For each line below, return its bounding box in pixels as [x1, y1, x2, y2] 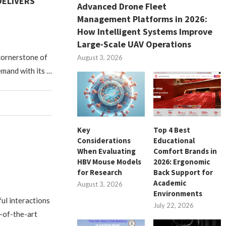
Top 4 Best [153, 125, 191, 135]
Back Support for [153, 167, 213, 177]
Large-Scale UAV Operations [77, 38, 192, 50]
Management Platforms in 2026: [77, 13, 208, 25]
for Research [77, 167, 123, 177]
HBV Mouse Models [77, 156, 142, 166]
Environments [153, 188, 203, 198]
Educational [153, 135, 195, 145]
